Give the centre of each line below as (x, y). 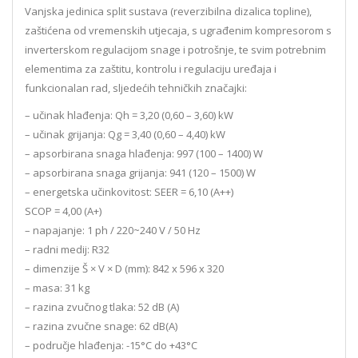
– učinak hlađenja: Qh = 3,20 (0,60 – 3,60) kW (129, 115)
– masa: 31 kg (57, 288)
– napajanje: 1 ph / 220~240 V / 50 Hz (113, 231)
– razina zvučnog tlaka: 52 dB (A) (102, 307)
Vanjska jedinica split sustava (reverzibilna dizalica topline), (168, 12)
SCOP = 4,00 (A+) (63, 211)
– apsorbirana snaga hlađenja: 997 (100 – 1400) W (144, 154)
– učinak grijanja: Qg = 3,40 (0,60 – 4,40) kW (125, 135)
